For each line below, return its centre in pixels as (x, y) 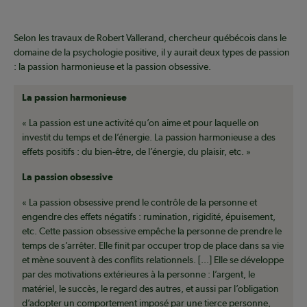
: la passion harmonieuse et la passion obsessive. (112, 67)
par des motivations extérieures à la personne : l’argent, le (138, 274)
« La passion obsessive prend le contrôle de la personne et (139, 202)
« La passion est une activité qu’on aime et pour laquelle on (140, 123)
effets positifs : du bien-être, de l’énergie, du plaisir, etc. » (136, 152)
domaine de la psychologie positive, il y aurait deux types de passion (152, 52)
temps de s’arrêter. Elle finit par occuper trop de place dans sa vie (153, 246)
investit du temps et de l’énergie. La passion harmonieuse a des (149, 137)
